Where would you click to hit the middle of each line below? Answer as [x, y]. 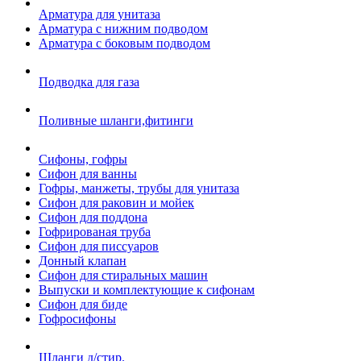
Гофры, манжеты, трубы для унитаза [139, 188]
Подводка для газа [89, 82]
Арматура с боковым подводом [124, 43]
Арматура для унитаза [100, 14]
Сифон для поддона [93, 217]
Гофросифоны [77, 319]
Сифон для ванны [88, 174]
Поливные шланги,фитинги [116, 120]
